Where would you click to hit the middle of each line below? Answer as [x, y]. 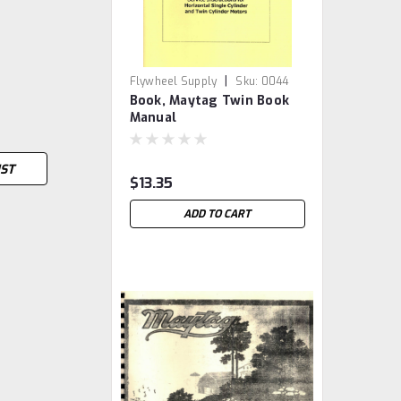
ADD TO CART [218, 214]
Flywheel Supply [173, 81]
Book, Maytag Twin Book [209, 101]
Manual [153, 118]
